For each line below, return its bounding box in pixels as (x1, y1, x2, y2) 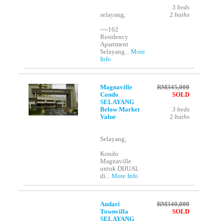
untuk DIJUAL (100, 165, 140, 173)
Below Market (100, 106, 140, 113)
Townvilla (100, 208, 129, 216)
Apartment (100, 41, 129, 48)
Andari (100, 201, 120, 208)
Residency (100, 34, 129, 41)
